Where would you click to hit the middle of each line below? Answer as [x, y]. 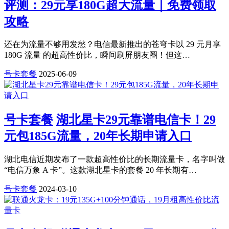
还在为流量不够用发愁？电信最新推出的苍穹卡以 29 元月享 [112, 44]
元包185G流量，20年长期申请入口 [98, 136]
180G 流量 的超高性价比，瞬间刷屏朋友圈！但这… [97, 55]
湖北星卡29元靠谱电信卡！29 [136, 120]
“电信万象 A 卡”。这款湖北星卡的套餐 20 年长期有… [100, 170]
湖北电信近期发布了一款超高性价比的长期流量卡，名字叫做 [114, 159]
